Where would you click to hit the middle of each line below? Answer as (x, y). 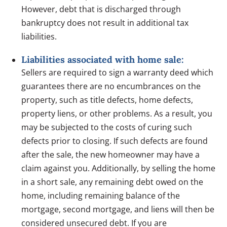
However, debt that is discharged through (101, 9)
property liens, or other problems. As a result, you (117, 113)
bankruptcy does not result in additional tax (105, 23)
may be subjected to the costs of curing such (107, 127)
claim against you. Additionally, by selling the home (119, 168)
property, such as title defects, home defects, (107, 100)
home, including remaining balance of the (101, 195)
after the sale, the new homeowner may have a (111, 154)
